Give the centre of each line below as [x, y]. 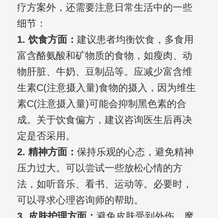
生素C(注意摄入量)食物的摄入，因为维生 [106, 88]
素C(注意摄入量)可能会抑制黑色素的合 [101, 104]
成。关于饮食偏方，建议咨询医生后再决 [104, 120]
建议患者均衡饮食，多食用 [135, 40]
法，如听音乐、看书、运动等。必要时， [104, 184]
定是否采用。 [46, 136]
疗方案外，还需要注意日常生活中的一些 [104, 8]
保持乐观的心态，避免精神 [135, 152]
